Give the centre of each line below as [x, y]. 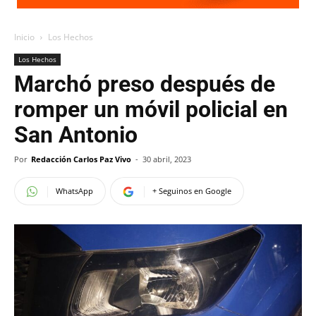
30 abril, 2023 [167, 159]
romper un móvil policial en [151, 109]
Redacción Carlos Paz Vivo [81, 159]
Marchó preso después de [145, 84]
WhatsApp [74, 191]
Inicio [24, 37]
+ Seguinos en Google [192, 191]
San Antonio [76, 135]
